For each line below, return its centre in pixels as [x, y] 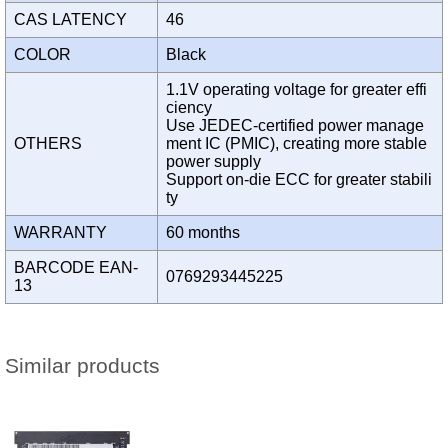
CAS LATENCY [74, 20]
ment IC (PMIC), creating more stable [296, 144]
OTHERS [52, 144]
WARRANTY [64, 233]
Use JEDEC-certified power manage [295, 126]
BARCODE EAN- [76, 268]
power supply [213, 162]
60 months [207, 233]
